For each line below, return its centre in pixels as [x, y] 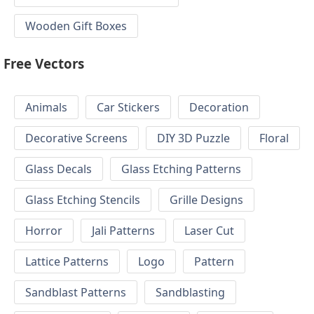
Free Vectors [44, 63]
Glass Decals [59, 169]
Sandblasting [190, 293]
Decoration [219, 108]
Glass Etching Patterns [181, 169]
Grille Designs [206, 200]
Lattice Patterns [67, 262]
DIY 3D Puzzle [193, 138]
